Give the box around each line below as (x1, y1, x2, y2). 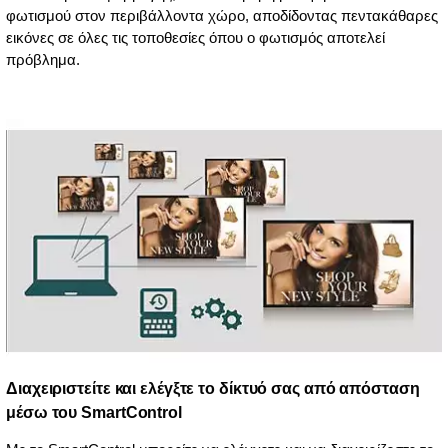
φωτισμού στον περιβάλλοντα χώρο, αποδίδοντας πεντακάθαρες (6, 6, 438, 24)
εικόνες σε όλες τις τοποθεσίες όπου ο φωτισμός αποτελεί (6, 28, 385, 46)
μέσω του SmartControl (6, 403, 182, 421)
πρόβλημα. (6, 50, 80, 68)
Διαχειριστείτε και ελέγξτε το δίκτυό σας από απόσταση (6, 379, 420, 397)
